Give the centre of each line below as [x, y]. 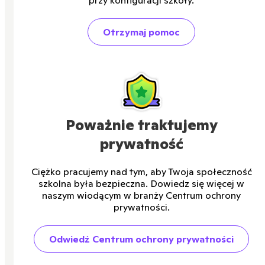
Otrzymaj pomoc [141, 32]
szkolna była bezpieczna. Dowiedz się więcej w [141, 184]
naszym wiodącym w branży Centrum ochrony [141, 195]
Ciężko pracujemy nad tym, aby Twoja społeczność [141, 172]
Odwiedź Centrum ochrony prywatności [141, 239]
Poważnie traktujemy [141, 125]
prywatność [141, 144]
